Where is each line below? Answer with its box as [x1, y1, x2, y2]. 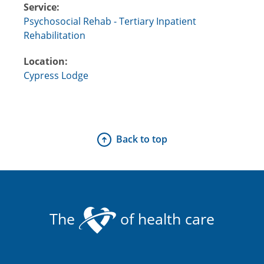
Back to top [115, 132, 167, 146]
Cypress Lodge [24, 68, 88, 82]
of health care [116, 208, 214, 229]
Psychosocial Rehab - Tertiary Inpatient [24, 14, 196, 28]
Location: [24, 54, 68, 68]
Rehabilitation [24, 28, 85, 42]
